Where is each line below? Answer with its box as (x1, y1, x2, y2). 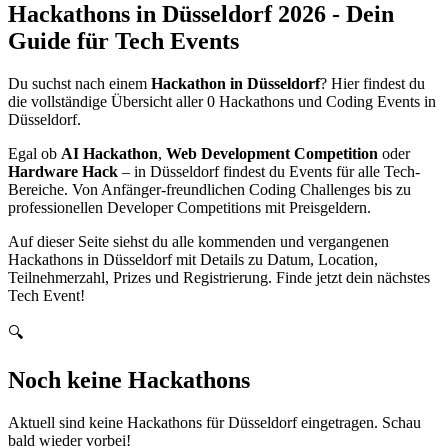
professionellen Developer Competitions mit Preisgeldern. (8, 198, 371, 216)
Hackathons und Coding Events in (215, 92, 436, 110)
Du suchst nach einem (8, 74, 151, 92)
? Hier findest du (320, 74, 425, 92)
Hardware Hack (8, 162, 118, 180)
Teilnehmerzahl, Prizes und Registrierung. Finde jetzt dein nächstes (8, 268, 430, 286)
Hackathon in (151, 74, 247, 92)
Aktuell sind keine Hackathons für (8, 414, 228, 432)
